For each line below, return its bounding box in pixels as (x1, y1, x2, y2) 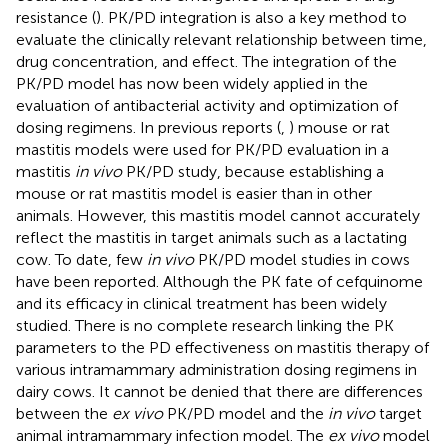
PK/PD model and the (163, 403, 328, 423)
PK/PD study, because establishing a (122, 161, 384, 181)
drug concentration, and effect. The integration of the (16, 51, 397, 71)
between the (16, 403, 112, 423)
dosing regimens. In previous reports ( (16, 117, 281, 137)
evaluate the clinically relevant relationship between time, (16, 29, 427, 49)
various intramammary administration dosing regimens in (16, 359, 417, 379)
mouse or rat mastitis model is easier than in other (16, 183, 372, 203)
